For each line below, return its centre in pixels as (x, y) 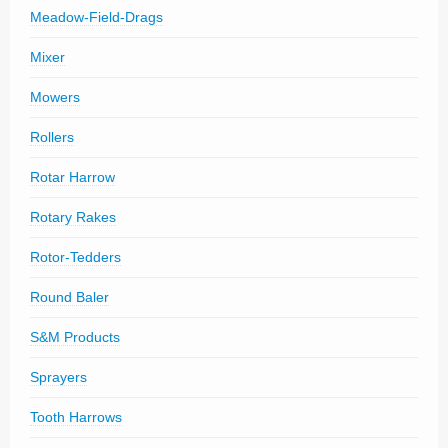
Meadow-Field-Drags (96, 17)
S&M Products (75, 337)
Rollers (52, 137)
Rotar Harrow (72, 177)
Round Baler (69, 297)
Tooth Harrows (76, 417)
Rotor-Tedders (75, 257)
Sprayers (58, 377)
